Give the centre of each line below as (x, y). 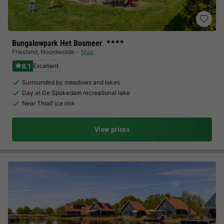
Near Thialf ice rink (48, 103)
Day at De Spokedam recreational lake (76, 93)
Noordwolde (57, 52)
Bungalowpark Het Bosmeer (57, 43)
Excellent (46, 66)
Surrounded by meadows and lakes (71, 82)
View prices (112, 129)
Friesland (25, 52)
